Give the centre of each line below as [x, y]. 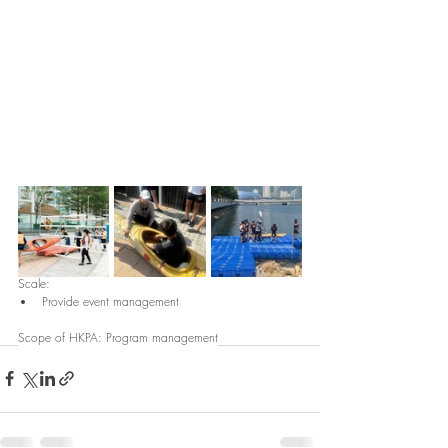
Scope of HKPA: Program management [118, 337]
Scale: [36, 283]
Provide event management [110, 301]
